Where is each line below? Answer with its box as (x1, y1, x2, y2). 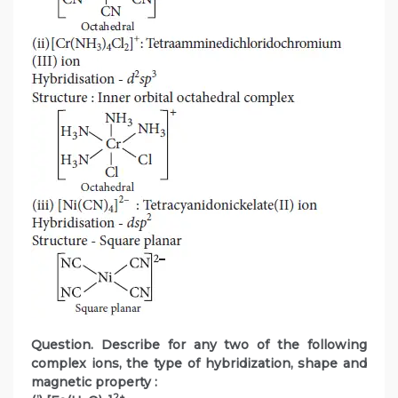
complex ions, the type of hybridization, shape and (31, 355, 367, 372)
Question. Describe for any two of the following (31, 337, 367, 354)
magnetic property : (31, 374, 157, 391)
